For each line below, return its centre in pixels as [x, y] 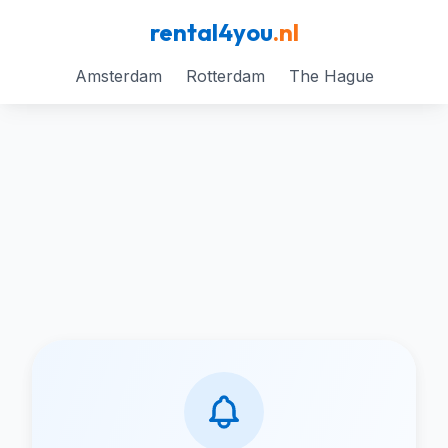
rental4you [211, 32]
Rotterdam [225, 76]
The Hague [331, 76]
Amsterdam [118, 76]
